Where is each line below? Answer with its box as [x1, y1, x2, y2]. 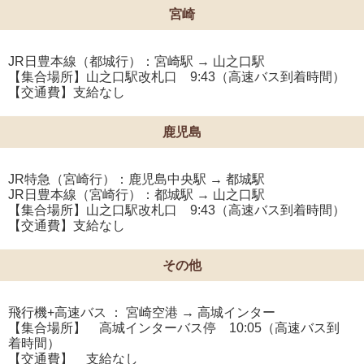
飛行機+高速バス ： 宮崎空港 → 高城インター [8, 305, 275, 319]
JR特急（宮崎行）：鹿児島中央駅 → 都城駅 [8, 171, 265, 186]
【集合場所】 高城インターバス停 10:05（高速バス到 [8, 320, 340, 335]
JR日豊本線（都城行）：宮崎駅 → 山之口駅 [8, 54, 265, 68]
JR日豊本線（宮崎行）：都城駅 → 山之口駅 [8, 187, 265, 201]
